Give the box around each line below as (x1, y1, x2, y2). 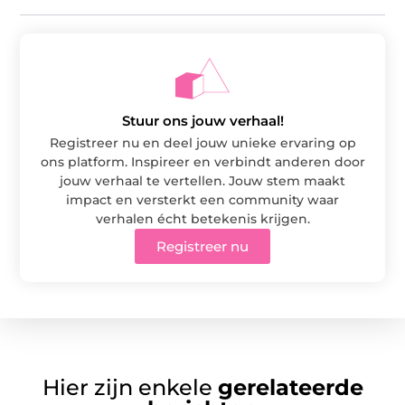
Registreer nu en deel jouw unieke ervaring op (49, 134, 356, 151)
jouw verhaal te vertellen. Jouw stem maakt (60, 172, 345, 189)
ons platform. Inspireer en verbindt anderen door (40, 153, 365, 170)
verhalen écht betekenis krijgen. (95, 210, 310, 227)
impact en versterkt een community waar (66, 191, 339, 208)
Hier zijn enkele (42, 373, 218, 400)
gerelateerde (217, 373, 363, 400)
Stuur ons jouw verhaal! (121, 111, 284, 129)
